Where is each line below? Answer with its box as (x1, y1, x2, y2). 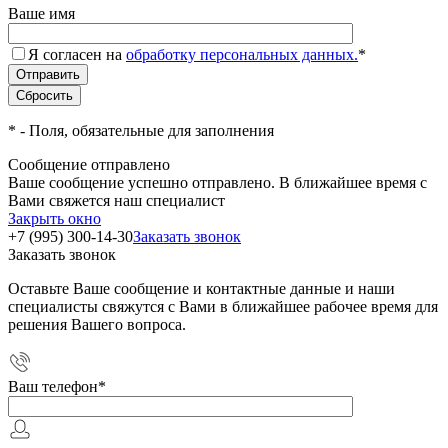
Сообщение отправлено (8, 156, 170, 173)
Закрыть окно (8, 210, 101, 227)
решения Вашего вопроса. (8, 316, 186, 333)
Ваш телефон (8, 378, 98, 395)
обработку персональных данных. (126, 46, 358, 63)
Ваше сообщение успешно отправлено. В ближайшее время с (8, 174, 427, 191)
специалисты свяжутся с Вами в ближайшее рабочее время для (8, 298, 438, 315)
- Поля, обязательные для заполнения (16, 122, 274, 139)
